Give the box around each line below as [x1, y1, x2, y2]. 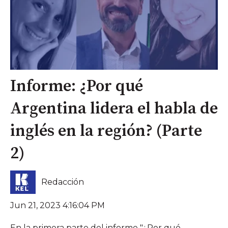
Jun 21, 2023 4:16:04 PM [10, 200, 105, 210]
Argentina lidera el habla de [10, 99, 218, 120]
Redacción [41, 177, 84, 187]
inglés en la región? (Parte [10, 121, 202, 142]
